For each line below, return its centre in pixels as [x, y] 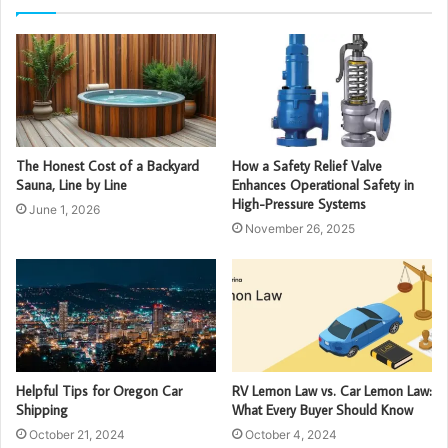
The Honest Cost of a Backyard [107, 166]
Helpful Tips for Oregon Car [99, 391]
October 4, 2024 [291, 435]
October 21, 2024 [77, 435]
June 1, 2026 [64, 210]
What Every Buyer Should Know [322, 410]
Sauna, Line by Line [71, 185]
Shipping [42, 410]
